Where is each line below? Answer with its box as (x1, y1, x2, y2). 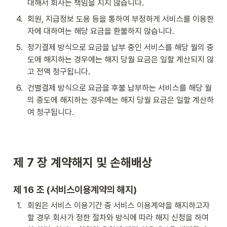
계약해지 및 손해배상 (51, 155, 153, 170)
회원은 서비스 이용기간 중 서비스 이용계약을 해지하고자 (27, 201, 210, 210)
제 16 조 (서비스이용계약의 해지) (13, 184, 137, 195)
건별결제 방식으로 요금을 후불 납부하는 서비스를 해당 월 (27, 83, 212, 93)
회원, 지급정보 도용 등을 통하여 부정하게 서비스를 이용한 (27, 14, 214, 24)
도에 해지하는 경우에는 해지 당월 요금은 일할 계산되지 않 (27, 55, 214, 64)
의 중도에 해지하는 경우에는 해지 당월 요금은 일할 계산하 (27, 95, 214, 105)
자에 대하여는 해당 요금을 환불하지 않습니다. (27, 26, 174, 36)
